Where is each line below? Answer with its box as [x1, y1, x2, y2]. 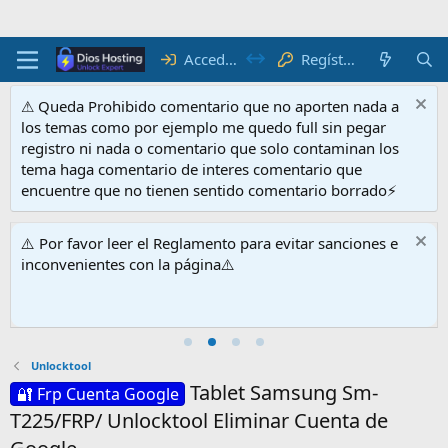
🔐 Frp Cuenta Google [16, 383, 179, 405]
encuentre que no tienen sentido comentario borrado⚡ [21, 180, 397, 200]
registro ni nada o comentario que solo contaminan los [21, 138, 399, 158]
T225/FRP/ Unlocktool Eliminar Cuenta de [10, 407, 388, 434]
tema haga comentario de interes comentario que [21, 159, 362, 179]
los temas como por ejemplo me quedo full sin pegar [21, 117, 386, 137]
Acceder [183, 49, 225, 69]
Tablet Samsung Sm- [190, 379, 379, 406]
